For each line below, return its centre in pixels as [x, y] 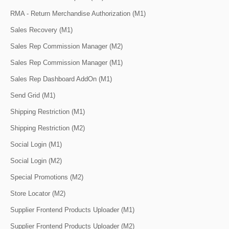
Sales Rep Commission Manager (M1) [66, 62]
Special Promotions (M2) [47, 177]
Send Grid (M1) [33, 95]
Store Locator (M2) [38, 193]
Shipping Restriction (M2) [48, 128]
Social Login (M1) [36, 144]
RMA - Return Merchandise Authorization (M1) [78, 13]
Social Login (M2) [36, 161]
